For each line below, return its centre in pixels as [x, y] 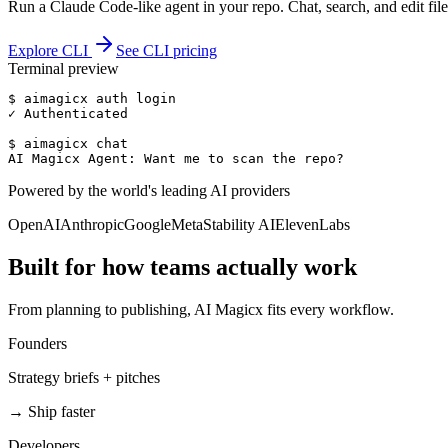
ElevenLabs [312, 224]
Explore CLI [50, 50]
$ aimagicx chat [68, 143]
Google [147, 224]
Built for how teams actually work [182, 266]
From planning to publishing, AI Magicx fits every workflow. [201, 309]
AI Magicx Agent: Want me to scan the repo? [176, 158]
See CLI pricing [166, 50]
